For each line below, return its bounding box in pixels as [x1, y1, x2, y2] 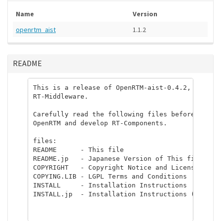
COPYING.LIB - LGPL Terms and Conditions [33, 172, 187, 180]
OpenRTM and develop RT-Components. [33, 119, 167, 127]
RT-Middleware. [33, 92, 88, 100]
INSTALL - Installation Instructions [33, 181, 187, 189]
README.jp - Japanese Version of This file [33, 154, 203, 162]
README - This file [33, 146, 124, 153]
